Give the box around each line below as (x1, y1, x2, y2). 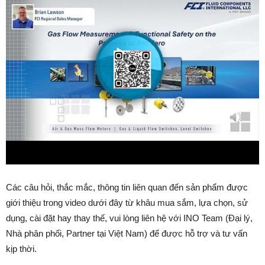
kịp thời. (6, 244, 37, 254)
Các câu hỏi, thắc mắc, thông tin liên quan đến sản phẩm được (6, 182, 248, 192)
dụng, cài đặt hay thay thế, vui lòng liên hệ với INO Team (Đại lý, (6, 213, 253, 223)
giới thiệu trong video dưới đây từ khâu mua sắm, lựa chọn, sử (6, 198, 248, 208)
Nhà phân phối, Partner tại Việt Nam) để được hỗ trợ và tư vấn (6, 228, 247, 238)
